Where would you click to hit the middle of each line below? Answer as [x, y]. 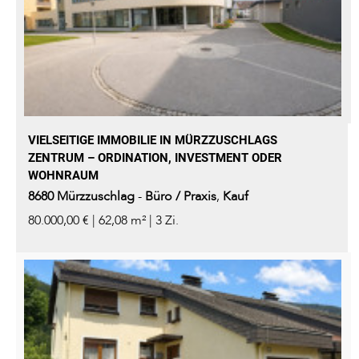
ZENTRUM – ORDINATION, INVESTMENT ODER [155, 158]
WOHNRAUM [63, 176]
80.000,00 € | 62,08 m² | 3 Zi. [103, 221]
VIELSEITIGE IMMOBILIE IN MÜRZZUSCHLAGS [153, 141]
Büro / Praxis [181, 197]
